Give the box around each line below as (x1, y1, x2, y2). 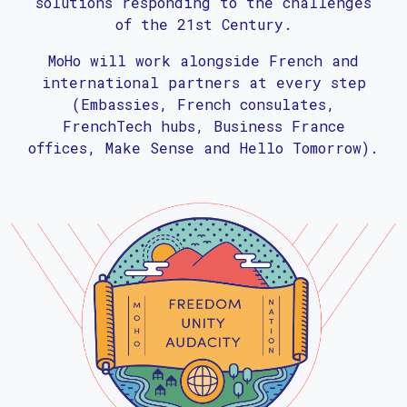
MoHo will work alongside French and (48, 50, 359, 70)
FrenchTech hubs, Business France (62, 115, 345, 135)
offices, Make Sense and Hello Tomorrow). (28, 137, 379, 157)
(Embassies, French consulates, (72, 94, 335, 114)
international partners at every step (41, 72, 366, 92)
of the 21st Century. (114, 14, 293, 34)
